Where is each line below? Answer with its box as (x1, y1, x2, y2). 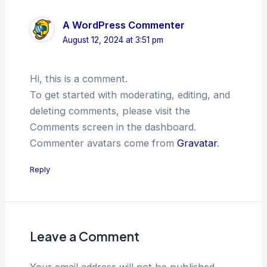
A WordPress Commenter (62, 18, 185, 31)
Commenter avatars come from (29, 137, 177, 150)
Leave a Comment (29, 228, 139, 245)
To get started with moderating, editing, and (29, 89, 230, 101)
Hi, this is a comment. (29, 73, 128, 85)
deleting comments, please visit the (29, 105, 190, 117)
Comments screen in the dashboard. (29, 121, 196, 133)
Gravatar (176, 137, 217, 150)
